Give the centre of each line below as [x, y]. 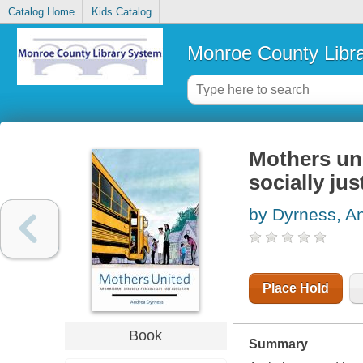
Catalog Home [41, 12]
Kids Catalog [121, 12]
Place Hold [295, 288]
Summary [278, 344]
